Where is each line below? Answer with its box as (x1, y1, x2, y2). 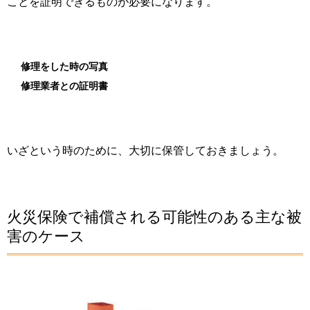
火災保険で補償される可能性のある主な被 (7, 208, 302, 226)
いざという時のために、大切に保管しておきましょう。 (7, 145, 284, 157)
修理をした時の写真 (21, 61, 108, 73)
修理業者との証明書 (21, 80, 108, 92)
